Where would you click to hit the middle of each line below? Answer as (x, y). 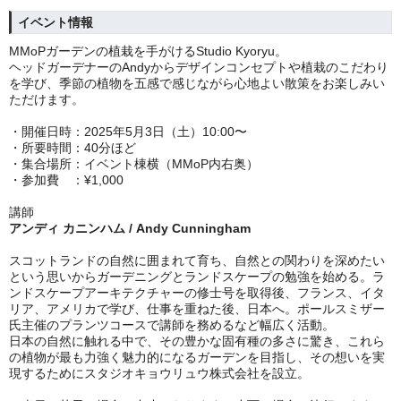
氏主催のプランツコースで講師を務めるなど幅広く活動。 (172, 325)
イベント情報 (55, 22)
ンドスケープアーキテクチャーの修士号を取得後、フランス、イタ (197, 293)
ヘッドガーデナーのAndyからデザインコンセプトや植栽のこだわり (199, 67)
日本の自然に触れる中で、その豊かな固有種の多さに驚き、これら (197, 341)
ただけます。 (47, 99)
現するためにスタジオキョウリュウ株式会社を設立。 (159, 373)
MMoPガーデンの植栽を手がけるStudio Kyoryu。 (148, 51)
